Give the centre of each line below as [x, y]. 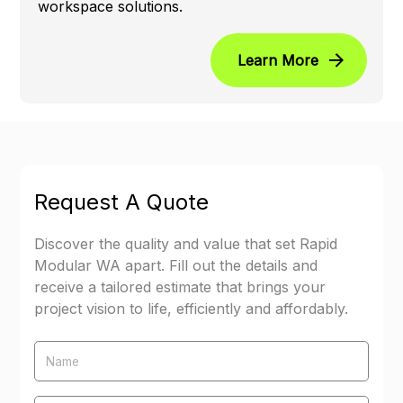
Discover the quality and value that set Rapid [186, 244]
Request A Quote [122, 202]
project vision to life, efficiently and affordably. [192, 309]
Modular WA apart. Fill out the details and [176, 266]
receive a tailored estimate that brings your [180, 287]
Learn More [278, 61]
